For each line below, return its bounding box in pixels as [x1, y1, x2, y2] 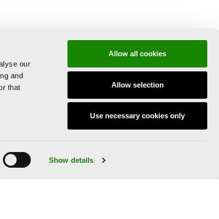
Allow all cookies [109, 49, 166, 58]
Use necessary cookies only [90, 111, 185, 120]
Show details [49, 156, 94, 164]
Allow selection [111, 80, 164, 89]
